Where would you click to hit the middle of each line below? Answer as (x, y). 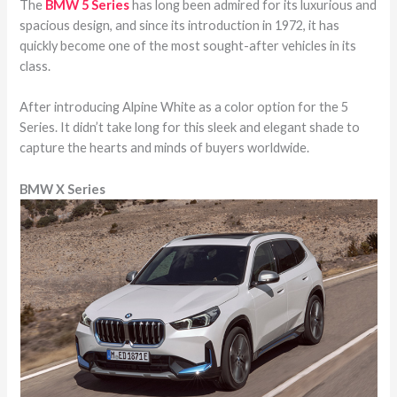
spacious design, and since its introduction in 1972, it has (180, 26)
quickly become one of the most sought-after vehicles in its (188, 46)
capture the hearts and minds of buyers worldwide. (165, 148)
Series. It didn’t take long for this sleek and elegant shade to (190, 128)
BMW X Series (63, 189)
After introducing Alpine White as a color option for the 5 (184, 107)
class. (35, 66)
